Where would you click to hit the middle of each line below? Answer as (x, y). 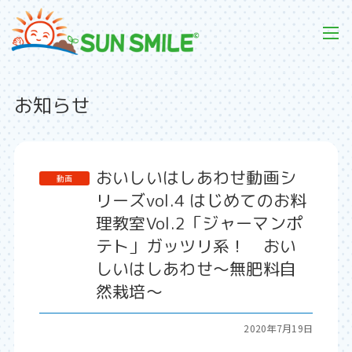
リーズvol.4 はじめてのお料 (201, 200)
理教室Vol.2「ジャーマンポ (199, 223)
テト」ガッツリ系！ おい (196, 246)
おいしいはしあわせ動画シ (196, 178)
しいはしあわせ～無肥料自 (196, 269)
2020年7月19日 (279, 328)
